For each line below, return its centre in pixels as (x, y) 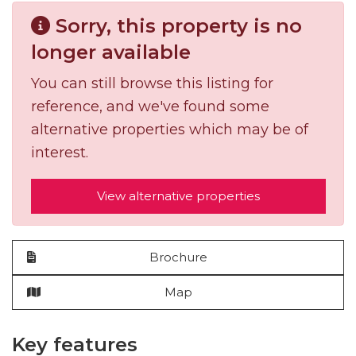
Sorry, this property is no (176, 26)
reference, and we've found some (150, 107)
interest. (59, 153)
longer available (110, 52)
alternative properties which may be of (169, 130)
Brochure (178, 257)
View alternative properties (178, 196)
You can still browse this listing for (152, 84)
